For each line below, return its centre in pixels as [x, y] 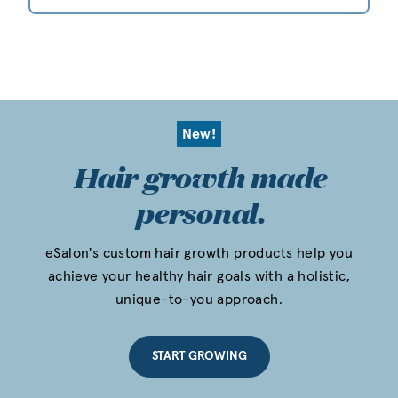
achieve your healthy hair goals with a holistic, [199, 276]
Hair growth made [199, 177]
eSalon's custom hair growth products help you [199, 253]
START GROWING [199, 356]
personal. [199, 212]
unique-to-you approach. [199, 299]
